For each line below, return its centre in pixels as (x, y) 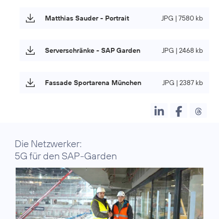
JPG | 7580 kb (182, 18)
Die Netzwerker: (48, 143)
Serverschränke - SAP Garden (93, 50)
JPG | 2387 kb (183, 82)
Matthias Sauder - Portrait (87, 18)
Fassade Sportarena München (93, 82)
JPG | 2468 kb (182, 50)
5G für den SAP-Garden (66, 155)
